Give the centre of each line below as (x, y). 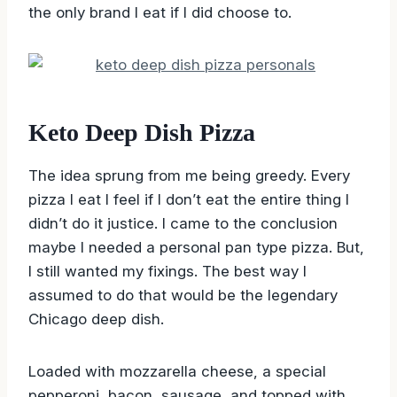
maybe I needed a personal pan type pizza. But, (196, 247)
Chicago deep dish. (96, 319)
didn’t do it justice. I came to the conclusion (183, 223)
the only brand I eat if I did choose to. (160, 12)
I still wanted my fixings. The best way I (167, 271)
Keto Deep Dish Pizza (142, 132)
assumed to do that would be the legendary (183, 295)
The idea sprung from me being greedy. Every (189, 175)
